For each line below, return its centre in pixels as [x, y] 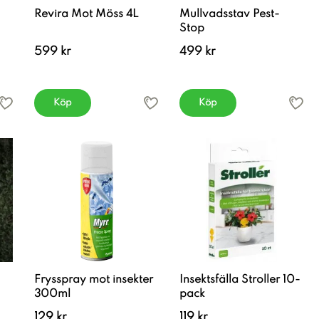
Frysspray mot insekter [94, 280]
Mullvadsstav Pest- [230, 14]
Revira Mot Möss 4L [87, 14]
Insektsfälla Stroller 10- [240, 280]
